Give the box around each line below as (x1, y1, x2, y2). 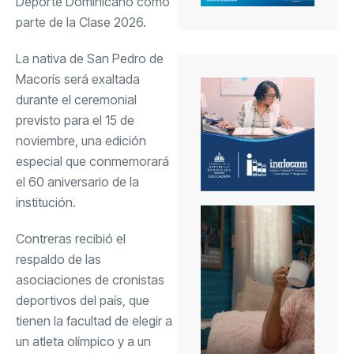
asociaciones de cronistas (16, 271, 164, 288)
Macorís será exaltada (16, 70, 140, 87)
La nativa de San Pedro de (16, 50, 164, 66)
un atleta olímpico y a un (16, 333, 151, 349)
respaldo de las (16, 250, 101, 267)
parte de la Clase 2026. (16, 13, 146, 30)
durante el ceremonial (16, 91, 137, 107)
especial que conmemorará (16, 153, 169, 169)
